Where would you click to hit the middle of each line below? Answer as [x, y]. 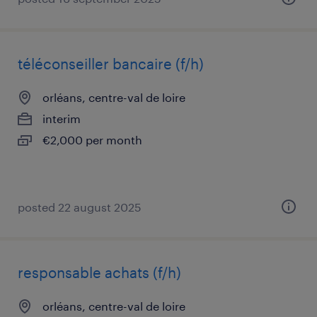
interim [62, 119]
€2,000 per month [92, 140]
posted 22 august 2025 [80, 207]
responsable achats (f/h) [99, 272]
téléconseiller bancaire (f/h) [111, 64]
